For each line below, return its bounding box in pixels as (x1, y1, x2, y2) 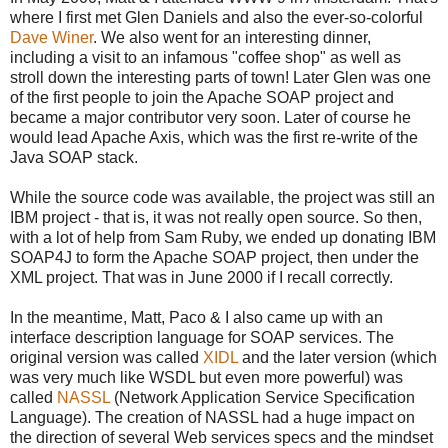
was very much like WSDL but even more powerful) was (10, 368, 403, 386)
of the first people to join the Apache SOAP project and (10, 88, 394, 106)
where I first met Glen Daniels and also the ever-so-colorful (10, 8, 423, 26)
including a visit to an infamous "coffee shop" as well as (10, 48, 401, 66)
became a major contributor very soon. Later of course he (10, 108, 411, 126)
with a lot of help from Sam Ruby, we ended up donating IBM (10, 228, 436, 246)
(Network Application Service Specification (114, 388, 415, 406)
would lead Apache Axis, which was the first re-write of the (10, 128, 418, 146)
